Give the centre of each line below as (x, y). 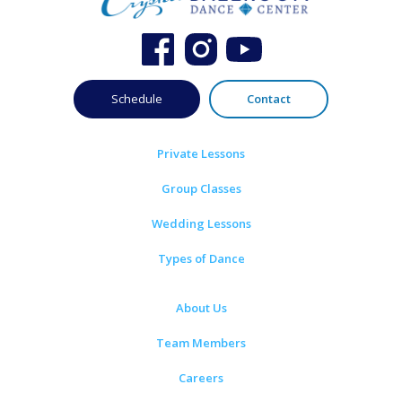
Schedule (137, 99)
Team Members (201, 343)
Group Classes (201, 189)
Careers (201, 378)
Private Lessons (201, 154)
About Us (201, 308)
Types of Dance (201, 259)
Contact (269, 99)
